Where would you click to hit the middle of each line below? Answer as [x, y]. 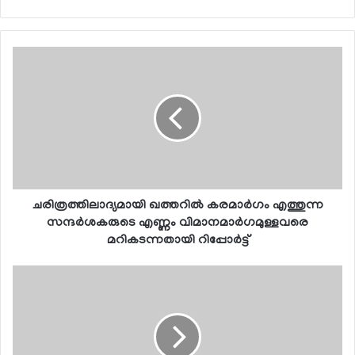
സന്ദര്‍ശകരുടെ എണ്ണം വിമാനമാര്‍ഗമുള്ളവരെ [177, 223]
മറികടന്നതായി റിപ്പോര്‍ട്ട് [177, 240]
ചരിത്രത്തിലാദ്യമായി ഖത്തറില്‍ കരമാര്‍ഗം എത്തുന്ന [177, 206]
